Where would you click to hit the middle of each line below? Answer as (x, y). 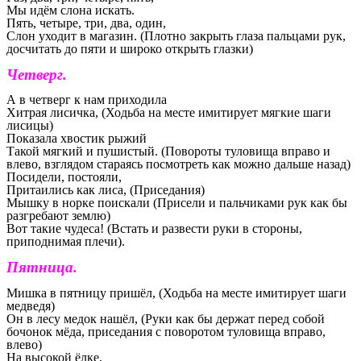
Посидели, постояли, (64, 177)
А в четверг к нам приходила (87, 100)
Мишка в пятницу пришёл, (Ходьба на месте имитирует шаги (176, 293)
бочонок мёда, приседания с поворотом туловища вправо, (166, 331)
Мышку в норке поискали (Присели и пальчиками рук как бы (177, 203)
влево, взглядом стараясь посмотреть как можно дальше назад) (178, 164)
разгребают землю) (58, 216)
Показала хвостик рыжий (77, 139)
